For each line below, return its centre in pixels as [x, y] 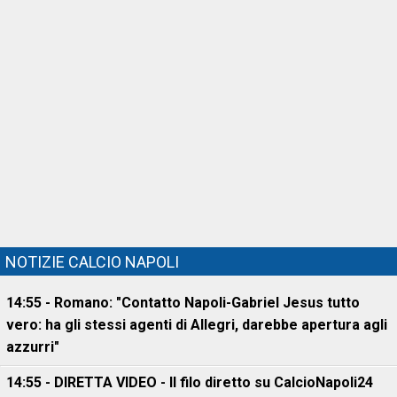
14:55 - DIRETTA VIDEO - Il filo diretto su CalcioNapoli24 [190, 382]
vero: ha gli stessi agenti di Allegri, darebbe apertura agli [197, 325]
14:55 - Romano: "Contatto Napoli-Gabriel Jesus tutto [183, 303]
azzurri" [33, 347]
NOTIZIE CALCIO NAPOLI [92, 262]
